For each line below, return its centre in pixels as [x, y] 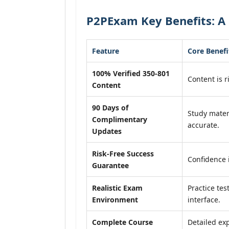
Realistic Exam [117, 188]
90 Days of [110, 108]
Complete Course [122, 222]
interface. [204, 200]
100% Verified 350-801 [131, 73]
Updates [107, 131]
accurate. [203, 125]
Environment [115, 200]
